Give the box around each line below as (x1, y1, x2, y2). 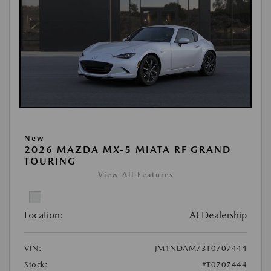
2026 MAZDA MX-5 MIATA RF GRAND (24, 144, 231, 155)
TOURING (24, 155, 76, 167)
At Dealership (189, 209, 247, 221)
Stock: (24, 260, 48, 269)
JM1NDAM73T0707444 (154, 244, 247, 253)
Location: (24, 209, 64, 221)
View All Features (97, 171, 174, 179)
